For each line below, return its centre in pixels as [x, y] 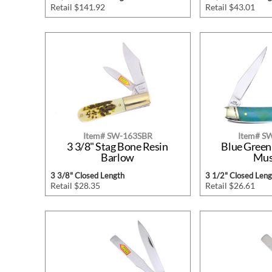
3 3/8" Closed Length [87, 176]
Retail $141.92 [77, 7]
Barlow [117, 158]
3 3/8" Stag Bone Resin [117, 147]
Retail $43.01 [230, 7]
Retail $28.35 [75, 186]
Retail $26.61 [230, 186]
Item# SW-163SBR [117, 136]
